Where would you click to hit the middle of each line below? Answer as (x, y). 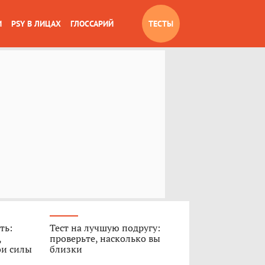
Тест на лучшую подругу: (105, 228)
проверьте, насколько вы (105, 238)
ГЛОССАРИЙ (92, 24)
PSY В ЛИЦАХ (36, 24)
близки (66, 249)
